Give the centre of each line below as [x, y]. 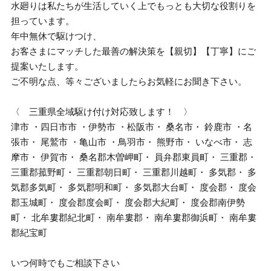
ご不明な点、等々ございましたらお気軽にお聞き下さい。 [129, 81]
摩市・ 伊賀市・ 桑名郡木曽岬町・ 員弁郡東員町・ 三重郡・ [134, 157]
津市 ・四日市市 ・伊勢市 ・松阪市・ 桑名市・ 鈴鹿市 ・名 [132, 127]
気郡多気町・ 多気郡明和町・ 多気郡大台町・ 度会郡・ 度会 [134, 187]
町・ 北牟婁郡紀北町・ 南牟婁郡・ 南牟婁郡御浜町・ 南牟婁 [134, 217]
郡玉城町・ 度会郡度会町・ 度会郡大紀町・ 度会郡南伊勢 [128, 202]
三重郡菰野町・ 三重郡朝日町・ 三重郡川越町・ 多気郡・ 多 [134, 172]
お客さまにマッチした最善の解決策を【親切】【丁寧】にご [134, 51]
